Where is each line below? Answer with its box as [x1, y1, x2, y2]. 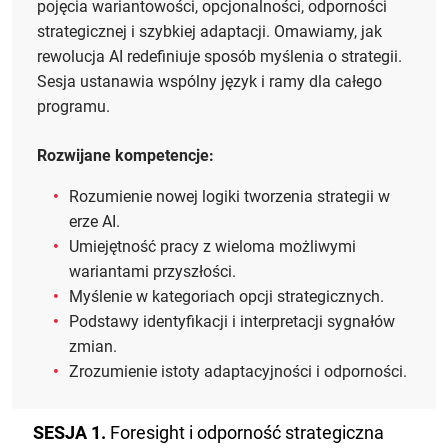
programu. [37, 97, 110, 117]
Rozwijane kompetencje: [37, 146, 214, 166]
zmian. [69, 337, 117, 357]
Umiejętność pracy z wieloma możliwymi [69, 237, 356, 257]
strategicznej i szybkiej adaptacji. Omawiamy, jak [37, 22, 382, 42]
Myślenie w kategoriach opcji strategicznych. [69, 287, 384, 307]
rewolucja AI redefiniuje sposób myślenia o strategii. [37, 47, 402, 67]
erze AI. [69, 212, 120, 232]
